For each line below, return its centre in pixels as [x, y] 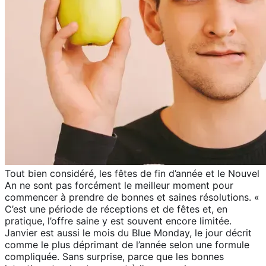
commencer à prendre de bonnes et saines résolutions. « [132, 197]
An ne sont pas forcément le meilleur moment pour [119, 186]
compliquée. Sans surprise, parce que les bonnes [114, 257]
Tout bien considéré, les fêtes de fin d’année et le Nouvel [132, 174]
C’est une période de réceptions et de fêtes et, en [116, 209]
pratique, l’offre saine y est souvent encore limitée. [118, 221]
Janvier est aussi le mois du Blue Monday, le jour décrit [128, 233]
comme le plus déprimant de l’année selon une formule [127, 245]
